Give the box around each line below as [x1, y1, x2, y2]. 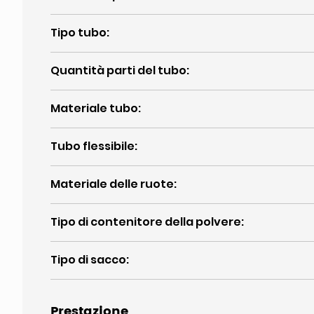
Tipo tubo [50, 25, 107, 41]
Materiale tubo [50, 100, 138, 116]
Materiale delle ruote [50, 176, 174, 192]
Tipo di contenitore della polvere [50, 214, 241, 230]
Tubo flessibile [50, 138, 135, 154]
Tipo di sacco [50, 252, 126, 268]
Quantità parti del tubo [50, 62, 186, 78]
